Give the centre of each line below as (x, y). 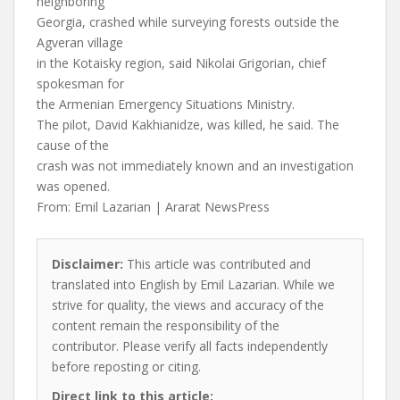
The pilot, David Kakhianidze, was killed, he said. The (188, 125)
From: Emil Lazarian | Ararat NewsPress (153, 207)
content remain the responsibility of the (166, 325)
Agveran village (80, 42)
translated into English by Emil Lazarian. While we (193, 284)
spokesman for (80, 83)
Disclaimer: (87, 264)
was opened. (73, 186)
